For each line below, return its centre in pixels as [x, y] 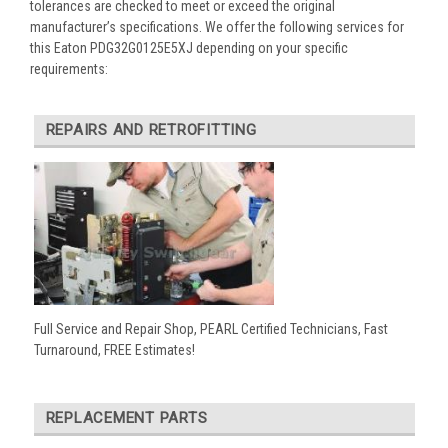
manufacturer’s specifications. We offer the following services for [217, 26]
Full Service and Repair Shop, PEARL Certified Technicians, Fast [210, 329]
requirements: [69, 68]
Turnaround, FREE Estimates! [114, 350]
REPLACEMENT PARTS [126, 418]
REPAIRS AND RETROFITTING [151, 129]
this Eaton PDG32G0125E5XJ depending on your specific [189, 47]
